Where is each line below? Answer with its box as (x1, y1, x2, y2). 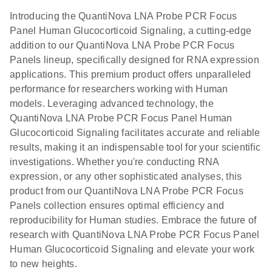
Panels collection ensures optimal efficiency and (10, 200, 224, 211)
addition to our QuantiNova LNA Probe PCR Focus (10, 40, 235, 50)
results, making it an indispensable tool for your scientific (10, 142, 260, 152)
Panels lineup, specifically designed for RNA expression (10, 55, 259, 65)
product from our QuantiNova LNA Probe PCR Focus (10, 186, 243, 196)
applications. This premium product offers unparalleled (10, 69, 251, 80)
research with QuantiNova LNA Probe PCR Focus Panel (10, 229, 260, 240)
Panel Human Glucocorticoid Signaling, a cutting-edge (10, 25, 251, 36)
